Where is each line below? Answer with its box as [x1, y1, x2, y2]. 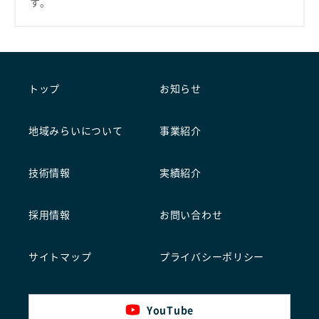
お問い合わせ [159, 210, 223, 221]
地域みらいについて [28, 126, 123, 137]
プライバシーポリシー [159, 252, 264, 263]
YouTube [147, 303, 194, 318]
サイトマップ [28, 252, 92, 263]
